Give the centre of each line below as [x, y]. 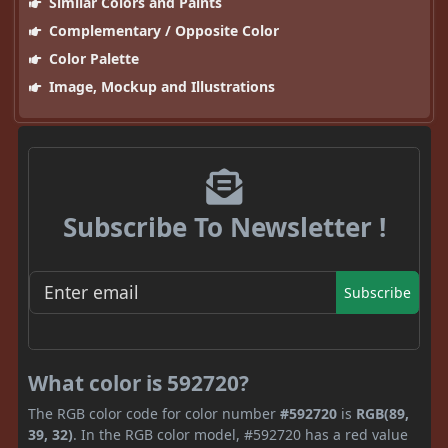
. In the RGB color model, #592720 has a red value [240, 434]
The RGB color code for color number [154, 413]
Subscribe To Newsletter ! [224, 227]
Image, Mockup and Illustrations [159, 87]
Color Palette [91, 59]
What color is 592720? [138, 382]
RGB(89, [382, 413]
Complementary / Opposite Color [161, 31]
